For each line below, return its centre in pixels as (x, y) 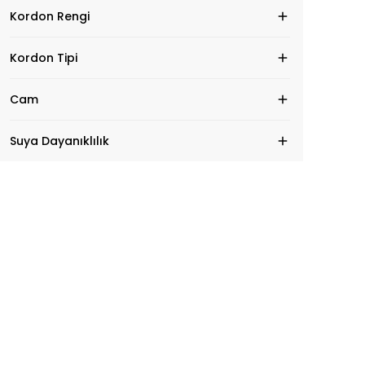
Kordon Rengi (50, 16)
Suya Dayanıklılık (59, 141)
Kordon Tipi (44, 58)
